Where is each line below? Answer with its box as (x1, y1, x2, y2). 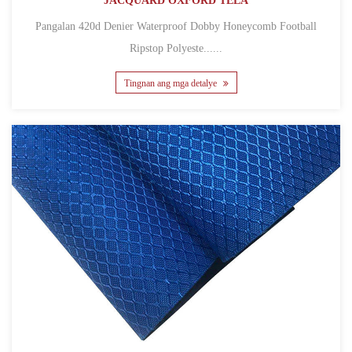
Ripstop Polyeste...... (130, 42, 222, 55)
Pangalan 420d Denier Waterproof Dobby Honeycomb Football (35, 20, 79, 33)
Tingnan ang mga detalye (123, 77, 219, 89)
